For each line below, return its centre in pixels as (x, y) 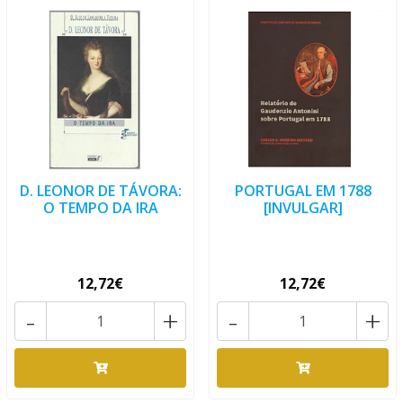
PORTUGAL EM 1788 (303, 191)
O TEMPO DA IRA (100, 208)
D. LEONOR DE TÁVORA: (100, 191)
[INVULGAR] (303, 208)
